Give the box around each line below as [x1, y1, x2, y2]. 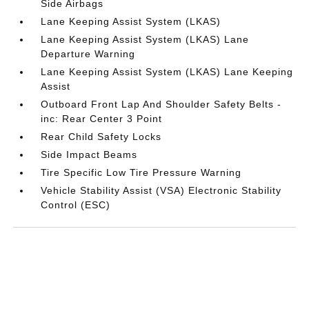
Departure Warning [41, 48, 136, 59]
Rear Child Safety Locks [41, 130, 162, 142]
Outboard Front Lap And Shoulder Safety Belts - [41, 98, 282, 110]
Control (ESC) [41, 199, 111, 210]
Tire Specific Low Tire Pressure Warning [41, 166, 242, 178]
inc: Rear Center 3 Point [41, 112, 163, 124]
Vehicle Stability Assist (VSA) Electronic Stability [41, 184, 282, 196]
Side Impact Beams [41, 148, 138, 160]
